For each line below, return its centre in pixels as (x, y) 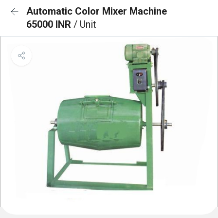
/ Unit (85, 24)
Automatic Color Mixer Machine (97, 11)
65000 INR (50, 24)
